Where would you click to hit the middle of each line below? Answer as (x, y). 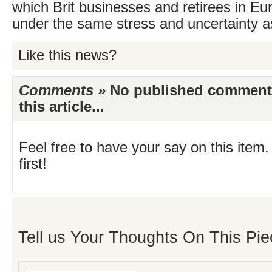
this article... (62, 107)
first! (33, 164)
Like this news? (67, 55)
